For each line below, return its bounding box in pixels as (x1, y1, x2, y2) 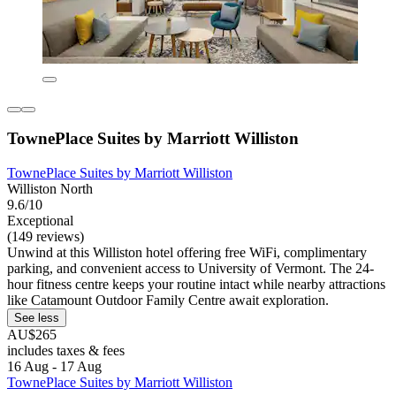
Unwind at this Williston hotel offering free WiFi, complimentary (7, 245, 367, 261)
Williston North (7, 181, 93, 197)
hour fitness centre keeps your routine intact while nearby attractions (7, 277, 385, 293)
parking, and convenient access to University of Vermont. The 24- (7, 261, 374, 277)
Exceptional (7, 213, 73, 229)
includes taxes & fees (7, 343, 125, 359)
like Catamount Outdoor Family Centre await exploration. (7, 293, 329, 308)
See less (14, 311, 59, 325)
